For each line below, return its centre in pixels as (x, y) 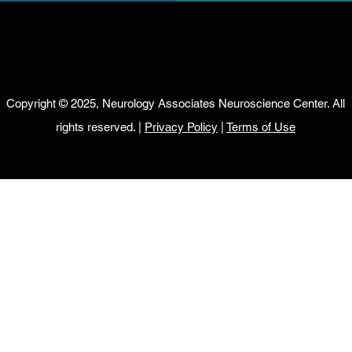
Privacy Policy (181, 126)
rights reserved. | (100, 126)
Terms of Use (261, 126)
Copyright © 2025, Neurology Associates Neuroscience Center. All (176, 103)
